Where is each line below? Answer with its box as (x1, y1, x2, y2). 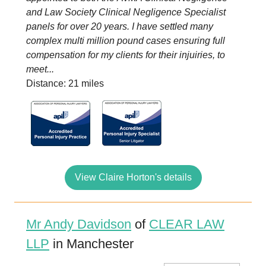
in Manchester (49, 236, 134, 251)
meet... (26, 64, 54, 74)
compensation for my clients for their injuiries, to (26, 50, 225, 60)
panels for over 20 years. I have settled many (26, 21, 213, 31)
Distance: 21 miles (26, 78, 104, 88)
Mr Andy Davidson (26, 217, 131, 232)
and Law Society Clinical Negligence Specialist (26, 7, 226, 17)
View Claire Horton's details (74, 172, 192, 182)
